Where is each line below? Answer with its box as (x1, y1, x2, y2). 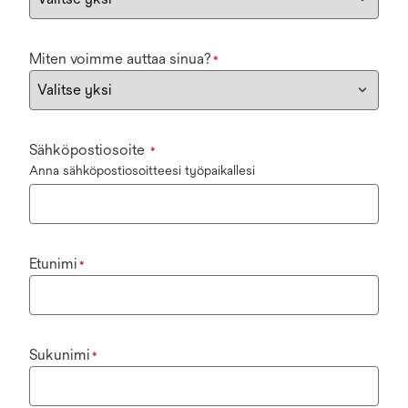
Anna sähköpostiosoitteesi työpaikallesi (29, 162, 255, 178)
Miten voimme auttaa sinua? (29, 49, 211, 67)
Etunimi (29, 254, 77, 272)
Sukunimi (29, 345, 90, 363)
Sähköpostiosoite (29, 140, 148, 158)
